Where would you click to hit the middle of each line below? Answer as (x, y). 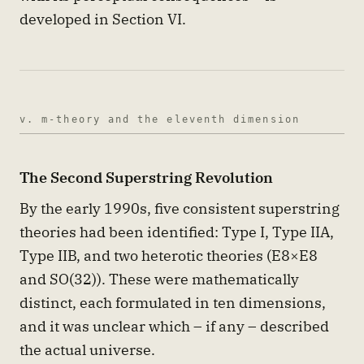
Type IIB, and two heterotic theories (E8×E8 (169, 256)
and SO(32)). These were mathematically (159, 279)
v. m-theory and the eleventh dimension (160, 120)
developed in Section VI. (103, 19)
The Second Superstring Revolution (146, 177)
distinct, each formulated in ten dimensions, (173, 303)
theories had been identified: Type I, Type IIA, (177, 232)
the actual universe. (87, 350)
